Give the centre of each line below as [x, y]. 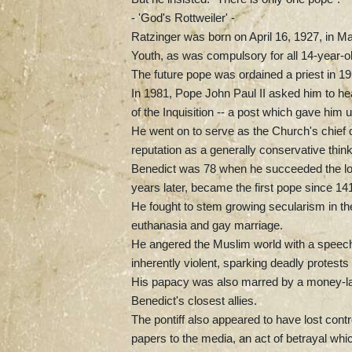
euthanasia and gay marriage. [207, 225]
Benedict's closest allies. [194, 300]
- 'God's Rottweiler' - [183, 17]
